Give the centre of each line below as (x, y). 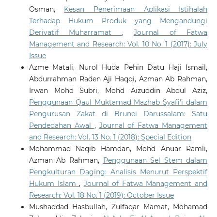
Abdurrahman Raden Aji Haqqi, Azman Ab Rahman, (118, 79)
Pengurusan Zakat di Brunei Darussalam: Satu (118, 114)
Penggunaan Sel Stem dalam (155, 160)
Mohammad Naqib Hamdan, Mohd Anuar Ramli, (118, 148)
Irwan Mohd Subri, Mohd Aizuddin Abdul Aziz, (118, 90)
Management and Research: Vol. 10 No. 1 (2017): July (118, 44)
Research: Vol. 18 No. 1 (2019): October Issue (101, 195)
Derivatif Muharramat (75, 32)
